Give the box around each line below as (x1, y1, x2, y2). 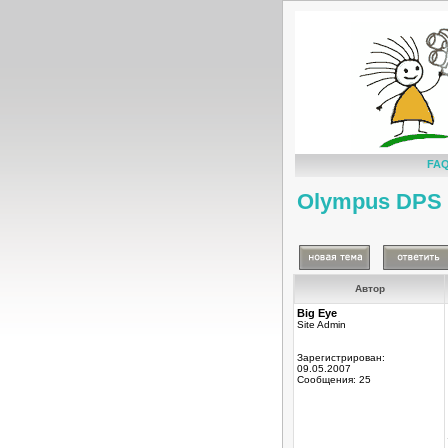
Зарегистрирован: (297, 352, 385, 363)
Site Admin (297, 319, 346, 330)
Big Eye (297, 307, 337, 319)
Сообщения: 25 (297, 374, 371, 385)
